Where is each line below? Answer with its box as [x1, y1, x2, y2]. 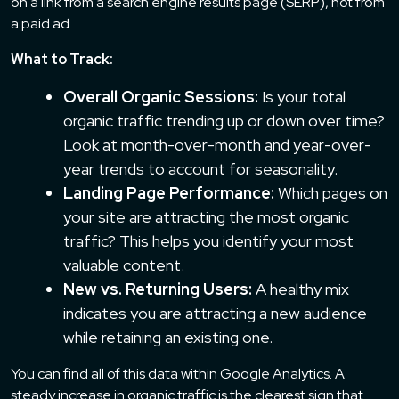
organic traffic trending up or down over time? [63, 110, 385, 131]
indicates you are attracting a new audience [63, 302, 367, 323]
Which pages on [274, 182, 387, 203]
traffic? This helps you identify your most [63, 230, 354, 251]
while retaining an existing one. [63, 326, 273, 347]
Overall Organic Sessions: [63, 85, 258, 107]
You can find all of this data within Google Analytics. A [11, 363, 345, 383]
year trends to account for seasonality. [63, 158, 338, 179]
